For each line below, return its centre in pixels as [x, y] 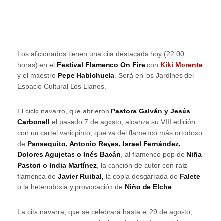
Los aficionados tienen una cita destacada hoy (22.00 [101, 54]
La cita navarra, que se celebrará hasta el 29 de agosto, [105, 212]
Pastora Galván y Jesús [151, 111]
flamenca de [37, 176]
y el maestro [37, 75]
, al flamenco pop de [154, 154]
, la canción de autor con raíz [142, 165]
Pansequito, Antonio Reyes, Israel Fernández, [104, 144]
